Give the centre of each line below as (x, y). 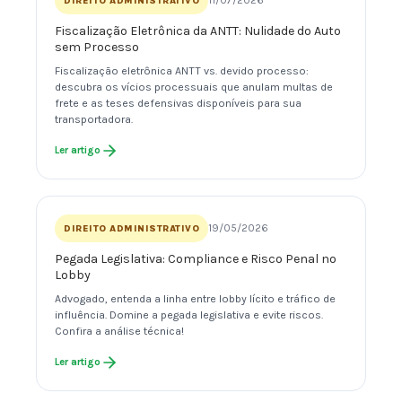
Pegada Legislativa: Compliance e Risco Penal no (196, 259)
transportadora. (94, 120)
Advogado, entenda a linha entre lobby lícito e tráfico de (195, 299)
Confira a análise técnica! (119, 332)
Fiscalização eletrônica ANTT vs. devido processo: (182, 71)
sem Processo (97, 48)
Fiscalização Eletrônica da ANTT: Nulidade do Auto (198, 31)
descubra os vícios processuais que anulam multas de (194, 87)
